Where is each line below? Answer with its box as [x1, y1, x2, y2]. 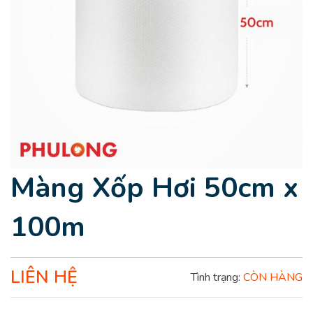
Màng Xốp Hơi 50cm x [10, 169, 298, 207]
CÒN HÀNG [243, 270, 303, 285]
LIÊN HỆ [10, 265, 78, 289]
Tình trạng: [191, 270, 243, 285]
